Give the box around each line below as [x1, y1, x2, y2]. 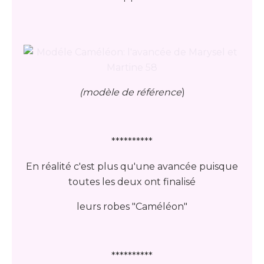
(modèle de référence [79, 87, 181, 98]
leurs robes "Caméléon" [77, 201, 187, 212]
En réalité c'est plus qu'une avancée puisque [26, 161, 238, 172]
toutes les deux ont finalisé [68, 176, 196, 187]
